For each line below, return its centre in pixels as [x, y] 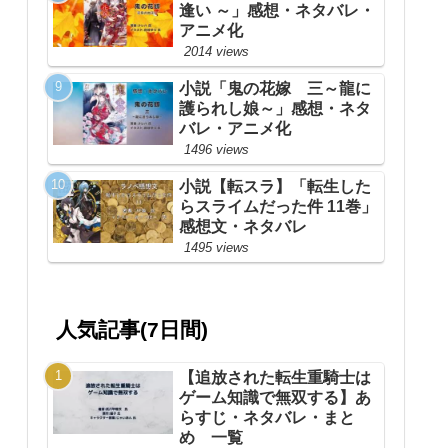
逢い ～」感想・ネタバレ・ [277, 11]
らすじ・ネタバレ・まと [267, 417]
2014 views [216, 52]
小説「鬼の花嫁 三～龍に [275, 89]
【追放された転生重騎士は [275, 377]
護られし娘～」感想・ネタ [275, 109]
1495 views [216, 248]
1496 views [216, 150]
